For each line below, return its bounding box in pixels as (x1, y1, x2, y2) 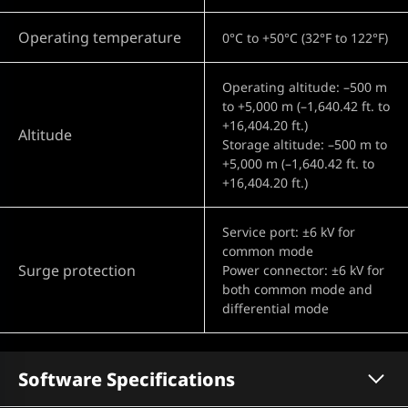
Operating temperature (18, 27, 181, 48)
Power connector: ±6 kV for (222, 261, 384, 280)
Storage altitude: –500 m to (222, 136, 387, 154)
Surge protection (18, 260, 136, 280)
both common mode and (222, 280, 372, 299)
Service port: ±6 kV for (222, 223, 355, 241)
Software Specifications (18, 366, 235, 392)
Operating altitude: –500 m (222, 78, 387, 97)
